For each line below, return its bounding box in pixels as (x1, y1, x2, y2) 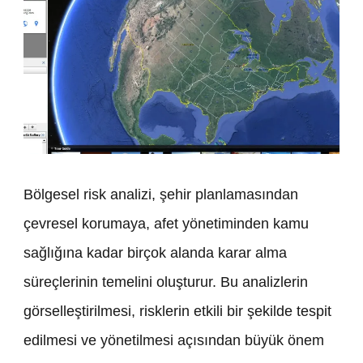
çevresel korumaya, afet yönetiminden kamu (23, 216, 309, 232)
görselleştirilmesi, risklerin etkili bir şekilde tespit (23, 303, 331, 319)
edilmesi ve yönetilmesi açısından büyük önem (23, 332, 324, 348)
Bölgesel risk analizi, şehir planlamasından (23, 186, 298, 203)
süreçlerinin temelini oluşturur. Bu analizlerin (23, 274, 308, 290)
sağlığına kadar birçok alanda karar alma (23, 245, 287, 261)
